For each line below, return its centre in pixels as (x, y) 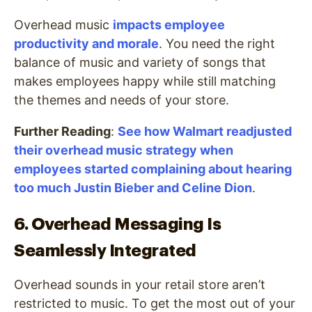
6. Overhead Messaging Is (117, 225)
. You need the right (217, 44)
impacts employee (169, 25)
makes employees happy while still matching (145, 81)
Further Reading (62, 132)
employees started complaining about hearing (153, 169)
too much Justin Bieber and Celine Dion (133, 188)
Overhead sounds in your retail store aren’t (140, 285)
